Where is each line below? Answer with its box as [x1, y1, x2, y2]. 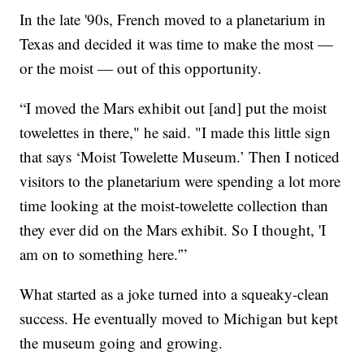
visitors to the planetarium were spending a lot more [19, 170, 341, 191]
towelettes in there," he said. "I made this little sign [19, 121, 331, 142]
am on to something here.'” [19, 243, 188, 264]
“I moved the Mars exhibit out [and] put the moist [19, 97, 327, 118]
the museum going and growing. [19, 331, 223, 353]
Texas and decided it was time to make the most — [19, 32, 334, 54]
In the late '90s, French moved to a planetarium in [19, 8, 327, 29]
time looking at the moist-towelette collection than [19, 194, 329, 215]
